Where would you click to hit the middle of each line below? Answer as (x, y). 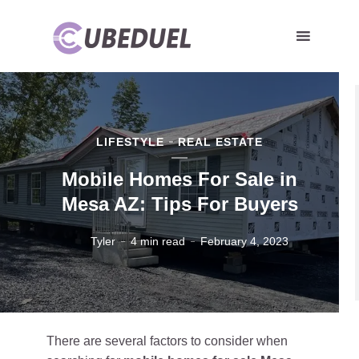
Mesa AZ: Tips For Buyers (179, 204)
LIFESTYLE (130, 141)
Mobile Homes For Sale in (179, 179)
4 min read (158, 241)
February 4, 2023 (244, 241)
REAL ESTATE (220, 141)
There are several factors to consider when (167, 341)
